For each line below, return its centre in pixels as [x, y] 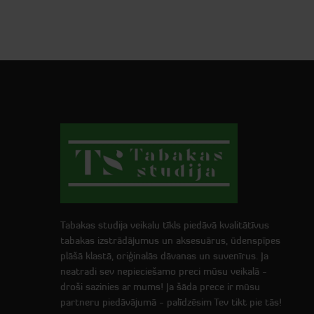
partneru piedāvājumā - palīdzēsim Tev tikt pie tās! [171, 302]
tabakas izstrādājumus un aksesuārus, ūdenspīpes [170, 240]
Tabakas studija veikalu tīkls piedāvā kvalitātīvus [165, 225]
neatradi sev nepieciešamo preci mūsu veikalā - [164, 271]
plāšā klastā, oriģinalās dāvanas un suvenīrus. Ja [164, 255]
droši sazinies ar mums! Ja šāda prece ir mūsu [160, 286]
